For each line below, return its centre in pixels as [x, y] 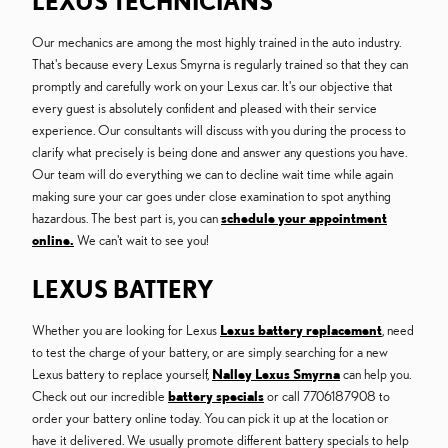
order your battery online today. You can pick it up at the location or [210, 418]
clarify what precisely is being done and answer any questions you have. [219, 152]
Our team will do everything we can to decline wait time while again [212, 174]
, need [398, 330]
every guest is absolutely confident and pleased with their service [204, 108]
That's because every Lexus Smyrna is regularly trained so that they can [220, 64]
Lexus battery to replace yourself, [122, 374]
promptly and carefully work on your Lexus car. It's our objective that [212, 86]
